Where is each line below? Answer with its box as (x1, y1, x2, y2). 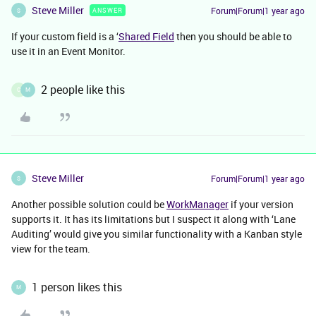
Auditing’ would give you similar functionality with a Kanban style (11, 227, 302, 241)
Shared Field (119, 30, 174, 43)
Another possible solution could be (11, 197, 166, 211)
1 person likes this (32, 279, 122, 295)
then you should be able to (174, 30, 292, 43)
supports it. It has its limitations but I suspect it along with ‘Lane (11, 212, 296, 226)
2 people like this (41, 82, 125, 97)
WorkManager (166, 197, 229, 211)
